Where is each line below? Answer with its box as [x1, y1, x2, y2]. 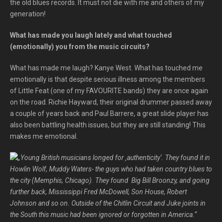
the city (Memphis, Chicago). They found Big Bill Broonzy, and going [10, 176, 210, 184]
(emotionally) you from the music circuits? [10, 43, 150, 51]
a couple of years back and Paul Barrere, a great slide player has [10, 110, 209, 117]
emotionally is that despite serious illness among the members [10, 75, 205, 83]
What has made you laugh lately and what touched [10, 31, 172, 39]
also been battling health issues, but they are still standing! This [10, 121, 206, 129]
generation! [10, 10, 46, 18]
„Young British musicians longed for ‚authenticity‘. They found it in [18, 154, 210, 162]
